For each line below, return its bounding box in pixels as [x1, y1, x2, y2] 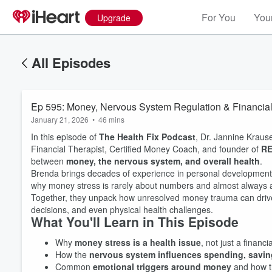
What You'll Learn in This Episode [31, 212, 239, 231]
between [31, 155, 66, 167]
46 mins [98, 114, 124, 124]
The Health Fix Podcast [99, 131, 195, 143]
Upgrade [97, 12, 131, 24]
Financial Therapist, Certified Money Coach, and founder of [31, 143, 261, 155]
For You [202, 10, 236, 24]
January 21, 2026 [31, 114, 89, 124]
